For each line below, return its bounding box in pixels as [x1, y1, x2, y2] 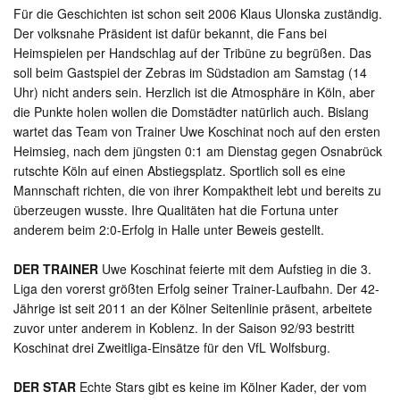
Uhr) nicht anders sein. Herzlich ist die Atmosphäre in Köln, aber [13, 83, 375, 102]
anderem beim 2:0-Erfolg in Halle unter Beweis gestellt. [13, 221, 324, 239]
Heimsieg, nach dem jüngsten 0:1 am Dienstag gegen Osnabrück [13, 142, 382, 161]
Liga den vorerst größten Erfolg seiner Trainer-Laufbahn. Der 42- [13, 279, 379, 298]
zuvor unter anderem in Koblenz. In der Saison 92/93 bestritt [13, 319, 354, 337]
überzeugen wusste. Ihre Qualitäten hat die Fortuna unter [13, 201, 338, 220]
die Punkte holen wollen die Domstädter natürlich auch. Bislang [13, 103, 369, 121]
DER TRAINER [13, 260, 98, 279]
